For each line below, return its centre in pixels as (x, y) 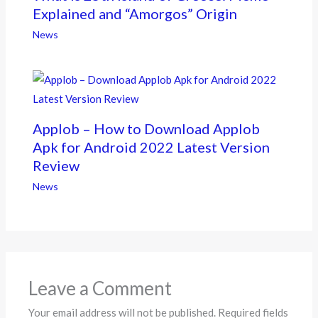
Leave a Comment (100, 289)
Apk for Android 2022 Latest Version (151, 147)
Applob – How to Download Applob (146, 128)
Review (56, 165)
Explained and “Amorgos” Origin (135, 13)
